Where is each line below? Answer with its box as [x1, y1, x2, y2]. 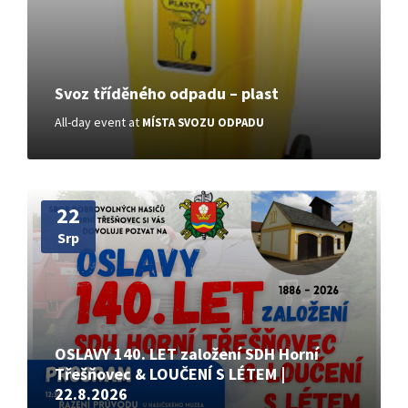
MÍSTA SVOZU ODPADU [142, 115, 264, 131]
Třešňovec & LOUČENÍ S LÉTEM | [55, 363, 285, 385]
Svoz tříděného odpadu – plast [55, 83, 279, 105]
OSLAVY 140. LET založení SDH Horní [55, 343, 319, 365]
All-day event [55, 114, 126, 131]
